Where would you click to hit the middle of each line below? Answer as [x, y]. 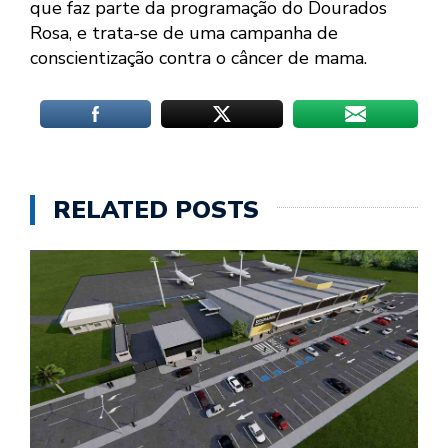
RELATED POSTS [156, 209]
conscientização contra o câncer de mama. [198, 57]
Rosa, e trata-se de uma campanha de [184, 32]
